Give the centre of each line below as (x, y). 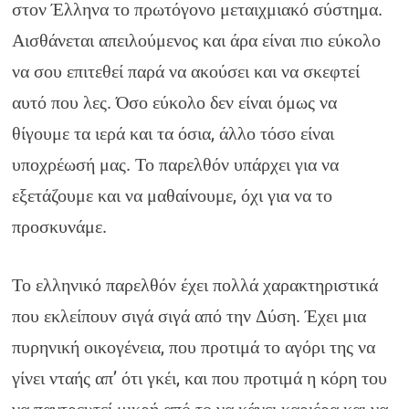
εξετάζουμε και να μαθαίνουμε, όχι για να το (173, 195)
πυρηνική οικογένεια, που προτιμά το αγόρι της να (194, 347)
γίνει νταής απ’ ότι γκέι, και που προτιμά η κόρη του (200, 378)
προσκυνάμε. (60, 226)
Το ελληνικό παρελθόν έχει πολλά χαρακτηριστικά (195, 285)
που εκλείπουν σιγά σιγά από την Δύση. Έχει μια (189, 316)
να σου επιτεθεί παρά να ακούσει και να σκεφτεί (186, 71)
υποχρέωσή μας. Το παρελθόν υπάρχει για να (176, 164)
